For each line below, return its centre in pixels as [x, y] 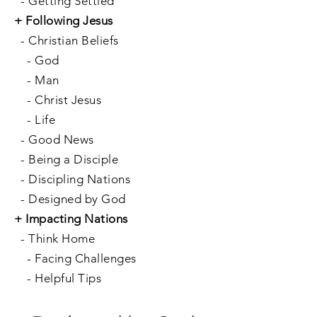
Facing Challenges [86, 258]
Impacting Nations [77, 219]
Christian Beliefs [74, 40]
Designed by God [77, 199]
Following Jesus [69, 21]
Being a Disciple [74, 159]
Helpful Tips [68, 278]
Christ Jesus [68, 100]
